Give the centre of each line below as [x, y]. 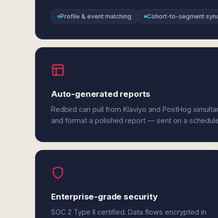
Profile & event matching [96, 16]
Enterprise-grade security [104, 197]
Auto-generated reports [101, 94]
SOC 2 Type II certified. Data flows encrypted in [129, 212]
